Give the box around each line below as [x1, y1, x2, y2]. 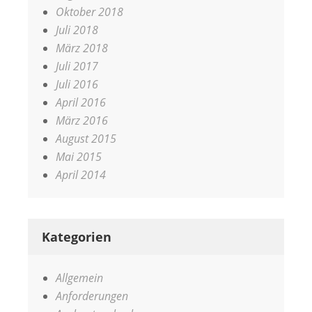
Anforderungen [56, 288, 128, 304]
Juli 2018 [56, 22, 98, 38]
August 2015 [56, 131, 116, 146]
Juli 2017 [56, 58, 98, 74]
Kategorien [42, 228, 111, 245]
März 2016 [56, 113, 108, 128]
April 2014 [56, 167, 106, 182]
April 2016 [56, 95, 106, 110]
